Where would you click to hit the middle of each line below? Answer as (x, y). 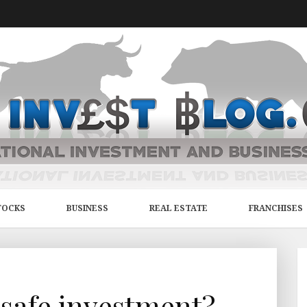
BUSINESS (87, 208)
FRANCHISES (276, 208)
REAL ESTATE (179, 208)
